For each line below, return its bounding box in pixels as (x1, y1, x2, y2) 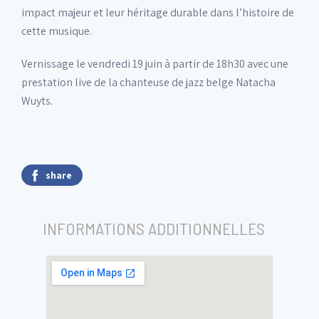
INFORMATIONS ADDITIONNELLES (43, 218, 265, 239)
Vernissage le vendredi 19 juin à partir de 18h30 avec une (21, 56, 288, 71)
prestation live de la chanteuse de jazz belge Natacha (21, 75, 276, 90)
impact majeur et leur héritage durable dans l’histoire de (21, 5, 294, 20)
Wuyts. (21, 93, 53, 108)
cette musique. (21, 23, 92, 38)
